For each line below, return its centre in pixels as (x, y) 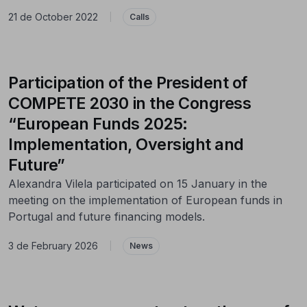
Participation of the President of (128, 82)
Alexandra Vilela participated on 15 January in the (138, 183)
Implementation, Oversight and (126, 144)
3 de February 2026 (53, 246)
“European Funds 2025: (98, 123)
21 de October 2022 (53, 17)
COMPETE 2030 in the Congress (130, 103)
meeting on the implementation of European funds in (145, 200)
